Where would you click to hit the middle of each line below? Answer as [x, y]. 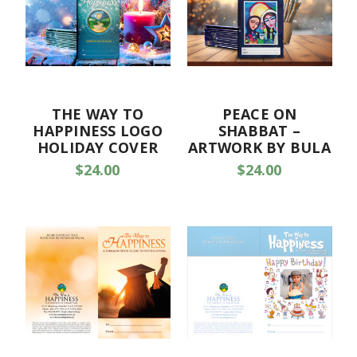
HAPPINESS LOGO [98, 130]
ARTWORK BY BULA [259, 147]
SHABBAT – [259, 130]
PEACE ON [259, 114]
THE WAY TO [98, 114]
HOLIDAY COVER [98, 147]
